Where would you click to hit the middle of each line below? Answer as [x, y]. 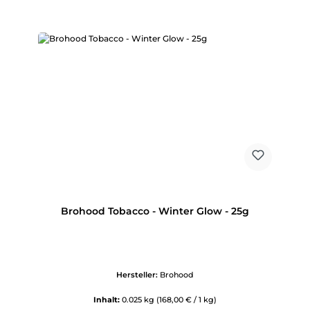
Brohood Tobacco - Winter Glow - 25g [155, 211]
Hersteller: [138, 275]
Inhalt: [108, 300]
